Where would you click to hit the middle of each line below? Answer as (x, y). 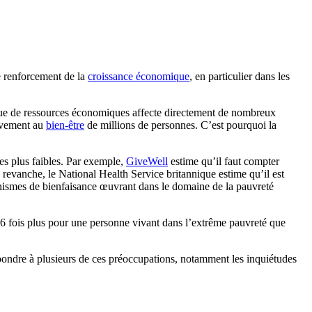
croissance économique (139, 76)
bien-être (65, 125)
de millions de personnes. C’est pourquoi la (180, 125)
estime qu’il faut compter (224, 161)
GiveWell (147, 161)
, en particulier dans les (240, 76)
